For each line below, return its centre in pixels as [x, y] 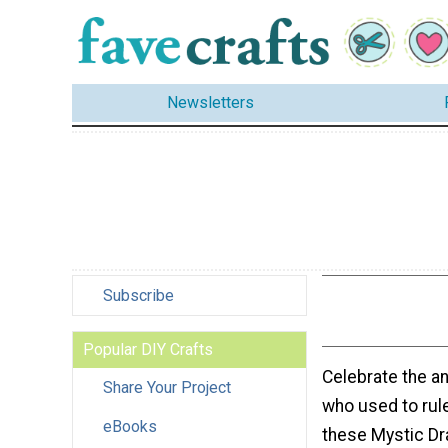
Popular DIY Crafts [148, 349]
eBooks [130, 426]
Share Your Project [167, 387]
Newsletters [210, 103]
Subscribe [138, 295]
